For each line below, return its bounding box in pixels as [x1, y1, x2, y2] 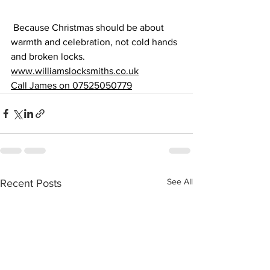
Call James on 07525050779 [11, 80, 132, 90]
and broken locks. [11, 51, 85, 61]
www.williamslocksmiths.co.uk [11, 66, 139, 76]
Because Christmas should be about [11, 22, 166, 33]
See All [167, 177, 193, 186]
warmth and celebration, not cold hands [11, 37, 180, 47]
